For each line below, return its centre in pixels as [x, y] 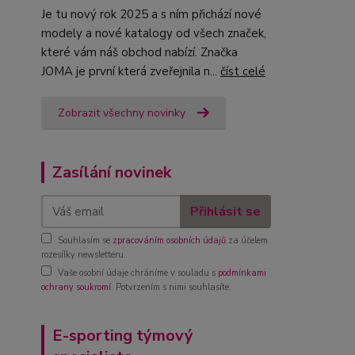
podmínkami [242, 273]
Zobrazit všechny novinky [122, 113]
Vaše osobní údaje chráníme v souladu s [138, 273]
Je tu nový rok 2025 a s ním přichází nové [151, 14]
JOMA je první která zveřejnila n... [131, 71]
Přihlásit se [225, 211]
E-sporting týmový [123, 336]
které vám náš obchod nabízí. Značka [139, 52]
